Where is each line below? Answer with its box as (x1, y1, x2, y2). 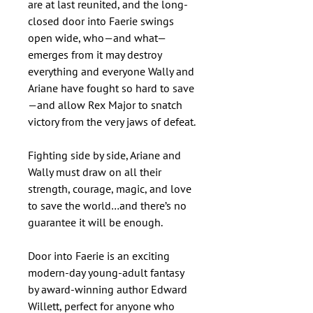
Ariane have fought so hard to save (28, 81, 194, 95)
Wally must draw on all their (28, 165, 161, 179)
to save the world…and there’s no (28, 198, 187, 212)
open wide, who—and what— (28, 31, 166, 45)
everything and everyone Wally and (28, 64, 194, 78)
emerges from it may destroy (28, 48, 161, 61)
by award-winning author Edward (28, 282, 187, 296)
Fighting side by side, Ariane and (28, 148, 181, 162)
